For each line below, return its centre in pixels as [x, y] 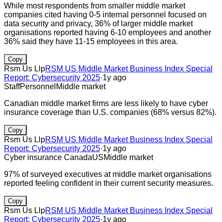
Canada [78, 157]
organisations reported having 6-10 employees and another [108, 32]
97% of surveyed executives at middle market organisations [108, 174]
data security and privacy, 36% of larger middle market [98, 23]
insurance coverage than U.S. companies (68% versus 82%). [110, 112]
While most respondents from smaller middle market [95, 5]
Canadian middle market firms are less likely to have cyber [106, 103]
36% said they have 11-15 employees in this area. [91, 41]
